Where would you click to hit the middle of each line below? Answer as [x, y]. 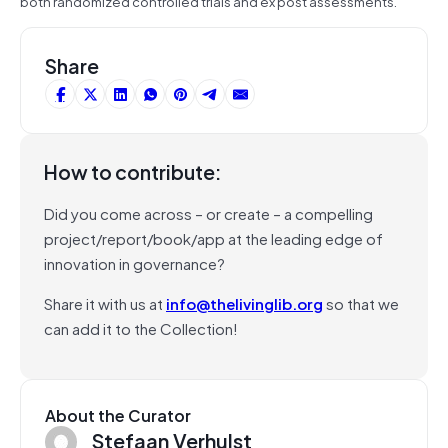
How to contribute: [133, 171]
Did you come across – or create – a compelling [208, 212]
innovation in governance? [134, 262]
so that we [361, 302]
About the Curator [118, 414]
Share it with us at [105, 302]
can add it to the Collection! [141, 327]
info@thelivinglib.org [244, 302]
